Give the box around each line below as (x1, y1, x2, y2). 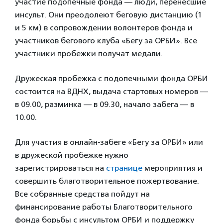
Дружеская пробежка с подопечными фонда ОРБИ (15, 74, 208, 83)
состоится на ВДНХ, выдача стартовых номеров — (15, 87, 208, 96)
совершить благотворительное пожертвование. (15, 176, 199, 186)
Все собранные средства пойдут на (15, 189, 150, 199)
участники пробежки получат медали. (15, 49, 163, 58)
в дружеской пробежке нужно (15, 150, 128, 160)
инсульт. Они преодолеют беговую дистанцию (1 (15, 10, 202, 19)
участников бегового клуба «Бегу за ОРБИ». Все (15, 36, 197, 45)
